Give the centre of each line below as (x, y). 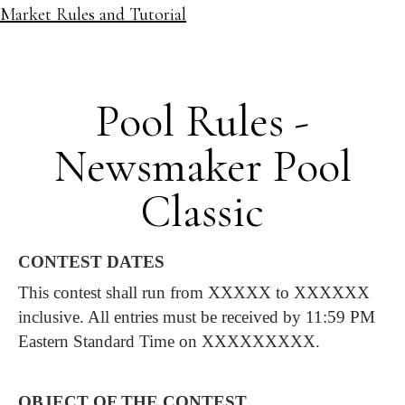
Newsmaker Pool (202, 166)
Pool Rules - (202, 121)
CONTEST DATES (91, 262)
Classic (202, 212)
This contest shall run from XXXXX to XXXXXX (194, 292)
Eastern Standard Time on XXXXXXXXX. (169, 341)
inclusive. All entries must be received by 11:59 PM (197, 316)
